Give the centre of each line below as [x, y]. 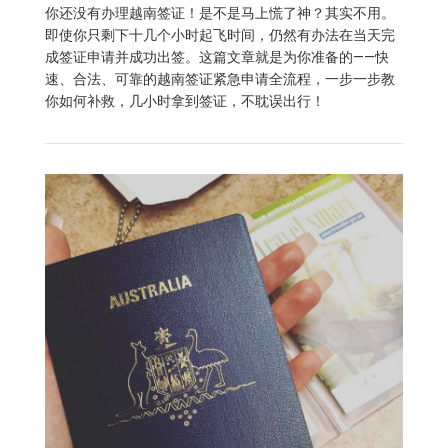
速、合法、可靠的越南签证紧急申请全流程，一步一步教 [220, 80]
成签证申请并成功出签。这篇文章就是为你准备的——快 [217, 58]
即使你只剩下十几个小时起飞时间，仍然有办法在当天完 [220, 36]
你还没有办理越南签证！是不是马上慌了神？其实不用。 [220, 14]
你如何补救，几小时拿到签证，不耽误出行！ [185, 102]
